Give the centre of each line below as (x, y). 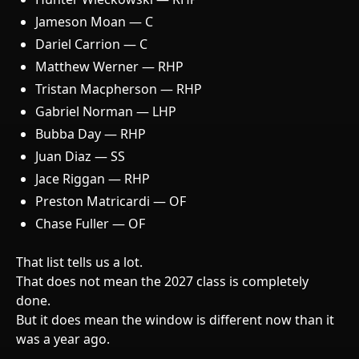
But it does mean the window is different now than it (175, 319)
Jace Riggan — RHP (93, 178)
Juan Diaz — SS (80, 156)
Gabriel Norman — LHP (106, 111)
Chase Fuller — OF (90, 223)
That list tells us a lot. (79, 262)
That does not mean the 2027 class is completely (162, 281)
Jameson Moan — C (94, 21)
